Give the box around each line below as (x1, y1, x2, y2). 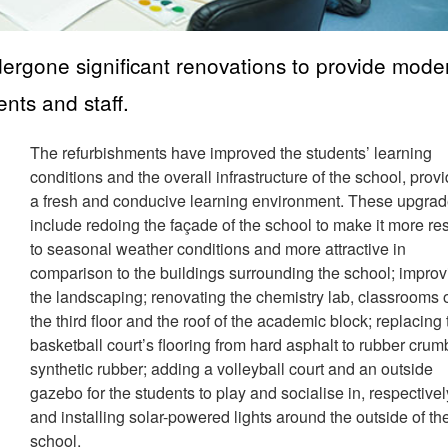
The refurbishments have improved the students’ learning (30, 141, 433, 165)
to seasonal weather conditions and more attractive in (30, 237, 407, 261)
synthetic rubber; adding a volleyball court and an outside (30, 357, 434, 381)
